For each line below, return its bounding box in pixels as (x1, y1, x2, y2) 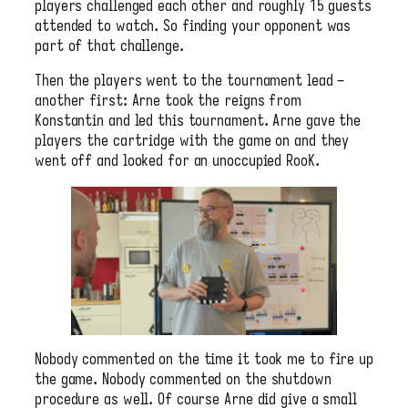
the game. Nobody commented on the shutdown (35, 370, 331, 390)
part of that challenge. (35, 36, 184, 56)
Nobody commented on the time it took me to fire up (35, 350, 373, 370)
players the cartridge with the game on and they (35, 131, 350, 151)
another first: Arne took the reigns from (35, 91, 301, 111)
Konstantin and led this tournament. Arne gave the (35, 111, 362, 131)
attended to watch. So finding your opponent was (35, 16, 352, 36)
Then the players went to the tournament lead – (35, 71, 345, 91)
